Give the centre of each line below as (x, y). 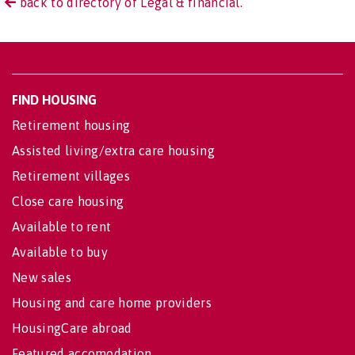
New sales (42, 278)
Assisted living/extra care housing (113, 151)
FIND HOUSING (54, 100)
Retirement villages (71, 176)
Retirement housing (71, 126)
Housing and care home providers (112, 303)
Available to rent (62, 227)
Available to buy (60, 252)
